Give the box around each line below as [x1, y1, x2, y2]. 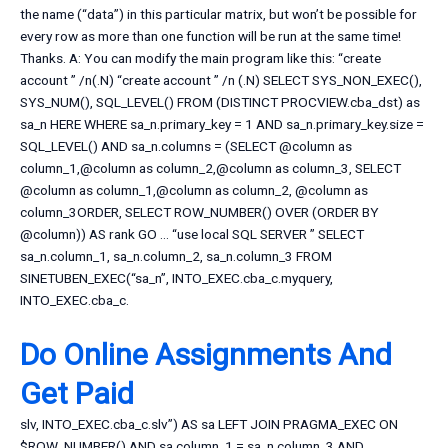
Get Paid [20, 376, 134, 412]
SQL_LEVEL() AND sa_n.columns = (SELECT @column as [20, 138, 352, 155]
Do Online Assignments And [20, 337, 392, 373]
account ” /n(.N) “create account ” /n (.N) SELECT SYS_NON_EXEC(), [20, 72, 422, 89]
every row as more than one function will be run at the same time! [20, 28, 401, 45]
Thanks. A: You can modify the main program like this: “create [20, 50, 381, 67]
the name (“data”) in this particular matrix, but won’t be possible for [20, 6, 417, 23]
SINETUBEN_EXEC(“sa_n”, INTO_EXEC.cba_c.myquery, [20, 270, 333, 287]
